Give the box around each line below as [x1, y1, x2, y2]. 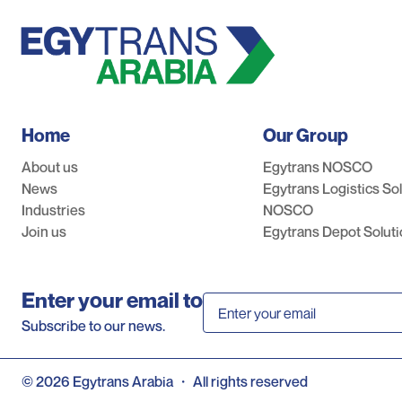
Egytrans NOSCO [262, 158, 372, 177]
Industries [22, 201, 85, 220]
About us [22, 158, 78, 177]
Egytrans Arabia [73, 372, 173, 391]
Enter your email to [22, 287, 203, 314]
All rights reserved [193, 372, 308, 391]
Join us [22, 223, 66, 241]
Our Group [262, 125, 348, 147]
